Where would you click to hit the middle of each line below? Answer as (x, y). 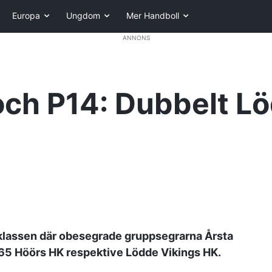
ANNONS (136, 38)
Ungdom (83, 16)
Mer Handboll (153, 16)
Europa (26, 16)
